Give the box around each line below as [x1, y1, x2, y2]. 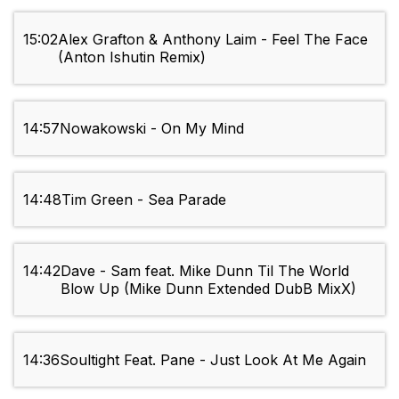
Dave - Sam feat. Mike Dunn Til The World [61, 262, 349, 281]
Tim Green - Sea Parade [61, 191, 226, 209]
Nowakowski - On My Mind [60, 119, 244, 138]
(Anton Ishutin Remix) [58, 48, 206, 67]
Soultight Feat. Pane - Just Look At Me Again [60, 351, 366, 370]
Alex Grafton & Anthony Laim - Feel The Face [58, 30, 368, 49]
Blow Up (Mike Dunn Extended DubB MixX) [61, 280, 356, 298]
